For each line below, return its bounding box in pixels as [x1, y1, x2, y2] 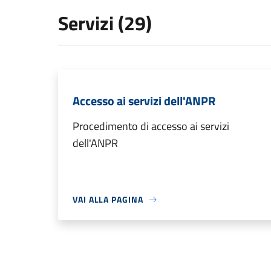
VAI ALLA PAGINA [73, 193, 143, 206]
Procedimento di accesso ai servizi [73, 118, 229, 134]
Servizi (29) [58, 8, 152, 38]
